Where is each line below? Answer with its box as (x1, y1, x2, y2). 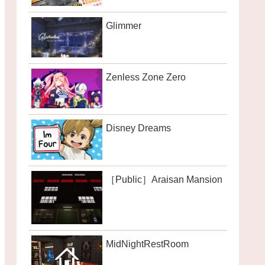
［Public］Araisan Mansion (106, 174, 222, 185)
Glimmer (106, 20, 141, 31)
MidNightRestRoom (106, 238, 189, 249)
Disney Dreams (106, 123, 171, 134)
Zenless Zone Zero (106, 72, 186, 82)
